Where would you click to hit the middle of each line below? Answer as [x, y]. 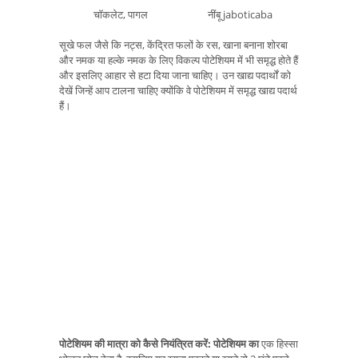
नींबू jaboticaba [240, 14]
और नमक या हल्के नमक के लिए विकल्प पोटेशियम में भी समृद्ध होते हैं [179, 60]
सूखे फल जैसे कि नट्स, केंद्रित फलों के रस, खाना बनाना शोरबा [173, 45]
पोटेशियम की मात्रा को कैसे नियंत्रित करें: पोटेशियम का [159, 343]
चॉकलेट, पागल [120, 14]
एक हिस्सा [278, 343]
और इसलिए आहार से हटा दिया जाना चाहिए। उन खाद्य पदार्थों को [175, 76]
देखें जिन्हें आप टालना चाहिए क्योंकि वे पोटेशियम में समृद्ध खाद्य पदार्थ [178, 91]
